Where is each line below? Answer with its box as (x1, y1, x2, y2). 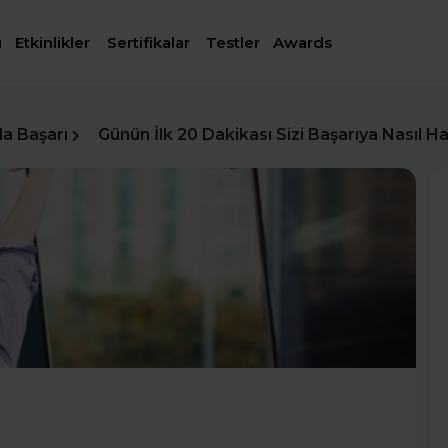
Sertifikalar (106, 33, 190, 53)
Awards (273, 33, 333, 53)
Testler (206, 33, 261, 53)
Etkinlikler (15, 33, 91, 53)
